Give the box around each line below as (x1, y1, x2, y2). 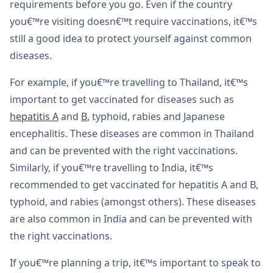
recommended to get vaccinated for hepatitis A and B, (10, 178, 258, 192)
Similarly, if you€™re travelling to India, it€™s (10, 161, 213, 175)
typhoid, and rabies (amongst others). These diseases (10, 195, 256, 209)
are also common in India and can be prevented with (10, 212, 252, 226)
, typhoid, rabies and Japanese (87, 110, 225, 124)
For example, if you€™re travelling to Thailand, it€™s (10, 76, 248, 90)
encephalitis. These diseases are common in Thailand (10, 127, 254, 141)
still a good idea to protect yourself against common (10, 32, 252, 46)
